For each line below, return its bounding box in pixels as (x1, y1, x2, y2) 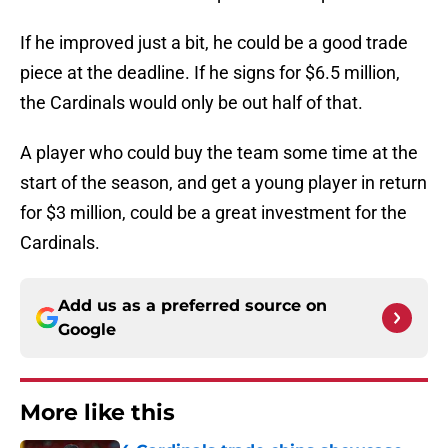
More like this (20, 399, 175, 427)
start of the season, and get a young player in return (20, 172, 427, 194)
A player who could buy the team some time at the (20, 142, 418, 164)
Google (58, 320, 116, 340)
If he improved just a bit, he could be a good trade (20, 32, 408, 54)
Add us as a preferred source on (58, 296, 327, 316)
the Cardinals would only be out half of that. (20, 92, 367, 114)
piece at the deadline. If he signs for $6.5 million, (20, 62, 400, 84)
